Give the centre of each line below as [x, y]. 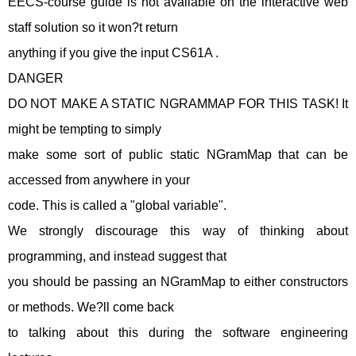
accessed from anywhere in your [99, 180]
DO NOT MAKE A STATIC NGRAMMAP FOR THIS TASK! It [178, 104]
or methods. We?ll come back [91, 307]
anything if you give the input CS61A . [113, 53]
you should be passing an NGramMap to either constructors [178, 282]
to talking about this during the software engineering [178, 333]
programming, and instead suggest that [117, 256]
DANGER [36, 78]
